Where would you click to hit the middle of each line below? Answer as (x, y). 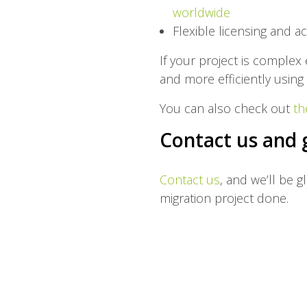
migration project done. (224, 198)
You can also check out (226, 109)
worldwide (201, 13)
